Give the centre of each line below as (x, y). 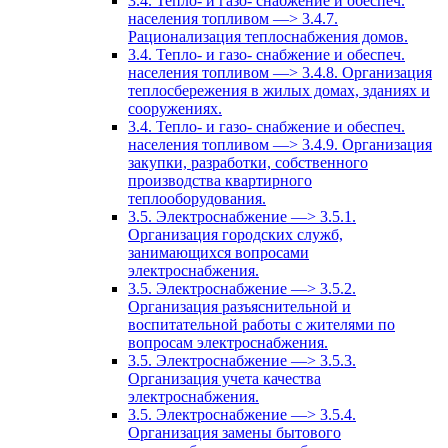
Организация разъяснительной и (239, 307)
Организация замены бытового (234, 433)
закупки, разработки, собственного (248, 163)
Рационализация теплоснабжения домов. (268, 37)
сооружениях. (175, 109)
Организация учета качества (224, 379)
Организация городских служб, (235, 235)
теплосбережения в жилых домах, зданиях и (279, 91)
